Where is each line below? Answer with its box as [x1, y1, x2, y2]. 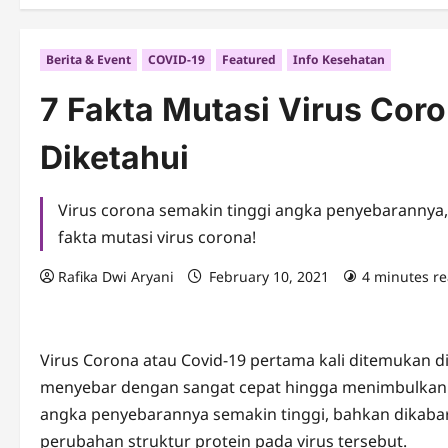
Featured [222, 51, 276, 69]
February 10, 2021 [205, 267, 333, 287]
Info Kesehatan [293, 51, 385, 69]
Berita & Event [46, 51, 131, 69]
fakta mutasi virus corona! [58, 226, 256, 249]
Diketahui [40, 138, 189, 178]
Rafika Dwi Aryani [58, 267, 174, 287]
